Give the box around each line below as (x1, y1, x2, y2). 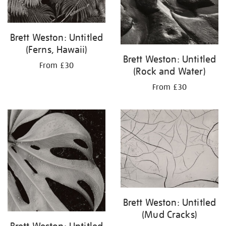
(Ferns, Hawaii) (25, 43, 88, 56)
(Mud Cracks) (142, 208, 197, 220)
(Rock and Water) (133, 65, 206, 78)
